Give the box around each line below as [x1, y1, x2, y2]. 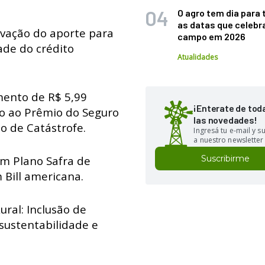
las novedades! [193, 114, 257, 125]
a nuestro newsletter [193, 135, 264, 145]
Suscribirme [201, 153, 250, 164]
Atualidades [177, 52, 218, 62]
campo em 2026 [177, 31, 246, 42]
